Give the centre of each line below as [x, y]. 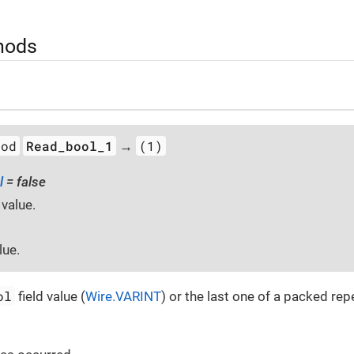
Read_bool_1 [70, 145]
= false [24, 181]
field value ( [51, 296]
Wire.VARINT [124, 296]
